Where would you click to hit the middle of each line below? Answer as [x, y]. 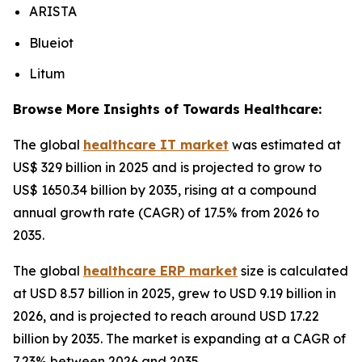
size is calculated [293, 271]
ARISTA [53, 11]
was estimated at [285, 145]
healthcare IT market [156, 145]
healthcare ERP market [160, 271]
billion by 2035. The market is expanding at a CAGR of [179, 339]
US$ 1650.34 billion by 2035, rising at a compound [165, 190]
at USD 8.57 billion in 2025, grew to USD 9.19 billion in [175, 294]
